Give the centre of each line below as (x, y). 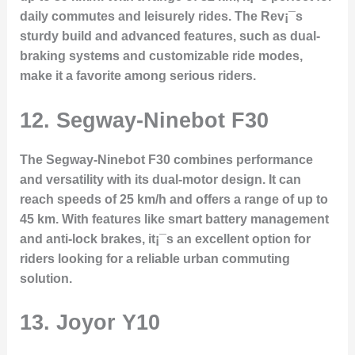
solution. (46, 278)
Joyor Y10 (108, 323)
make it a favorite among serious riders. (137, 75)
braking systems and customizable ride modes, (161, 55)
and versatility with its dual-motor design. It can (160, 179)
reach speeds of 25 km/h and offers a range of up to (174, 199)
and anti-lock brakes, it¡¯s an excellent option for (165, 239)
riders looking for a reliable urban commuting (155, 258)
